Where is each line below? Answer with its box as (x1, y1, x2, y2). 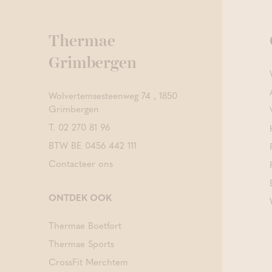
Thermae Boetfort (49, 219, 121, 233)
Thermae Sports (49, 237, 114, 251)
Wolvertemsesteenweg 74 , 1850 (49, 89, 177, 103)
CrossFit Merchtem (49, 255, 128, 269)
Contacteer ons (49, 157, 113, 171)
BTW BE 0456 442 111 (49, 138, 137, 152)
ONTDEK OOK (49, 191, 112, 205)
